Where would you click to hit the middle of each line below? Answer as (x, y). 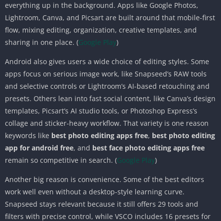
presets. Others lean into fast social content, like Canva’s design (110, 98)
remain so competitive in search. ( (61, 160)
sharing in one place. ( (42, 42)
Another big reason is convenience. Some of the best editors (105, 179)
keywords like (28, 135)
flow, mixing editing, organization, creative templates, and (101, 30)
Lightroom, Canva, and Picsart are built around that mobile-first (110, 17)
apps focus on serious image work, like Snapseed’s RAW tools (106, 74)
